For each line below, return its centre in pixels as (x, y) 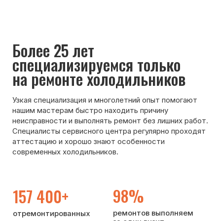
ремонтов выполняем (123, 85)
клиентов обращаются (125, 132)
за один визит (111, 92)
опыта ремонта (33, 132)
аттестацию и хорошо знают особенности (71, 27)
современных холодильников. (52, 35)
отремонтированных (41, 85)
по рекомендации (118, 139)
